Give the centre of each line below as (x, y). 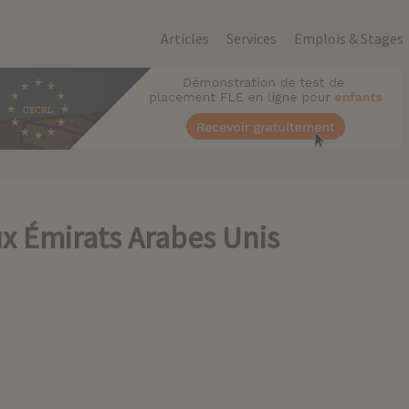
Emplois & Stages (349, 38)
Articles (185, 38)
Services (252, 38)
